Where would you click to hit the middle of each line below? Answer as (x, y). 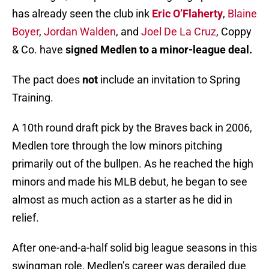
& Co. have (39, 50)
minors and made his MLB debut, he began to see (130, 182)
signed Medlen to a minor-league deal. (159, 50)
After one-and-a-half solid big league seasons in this (134, 248)
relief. (26, 218)
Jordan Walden (80, 32)
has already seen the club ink (82, 14)
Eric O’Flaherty (187, 14)
